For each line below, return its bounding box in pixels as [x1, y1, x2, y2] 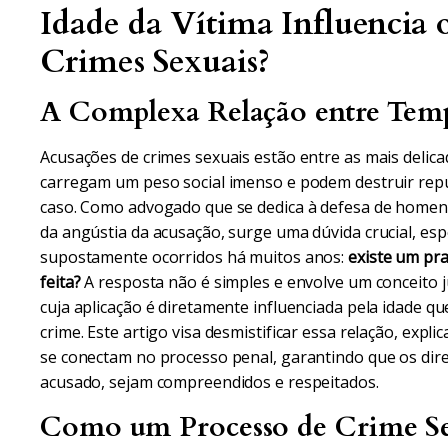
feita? [40, 271, 81, 293]
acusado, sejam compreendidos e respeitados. [40, 371, 379, 393]
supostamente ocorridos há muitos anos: [40, 246, 349, 268]
